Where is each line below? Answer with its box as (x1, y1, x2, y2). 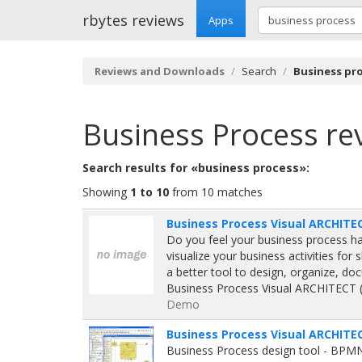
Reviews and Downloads (95, 64, 225, 78)
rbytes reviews (82, 11, 184, 30)
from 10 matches (169, 184, 263, 200)
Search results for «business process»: (82, 160, 309, 175)
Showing (82, 184, 130, 200)
